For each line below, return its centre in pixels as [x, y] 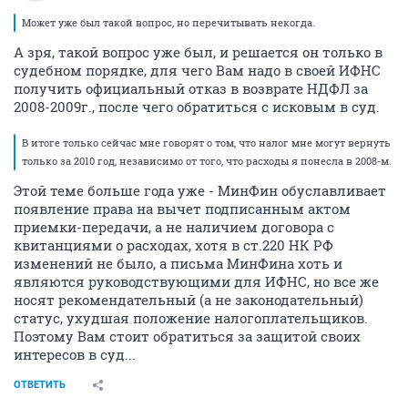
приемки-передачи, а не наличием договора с [174, 226]
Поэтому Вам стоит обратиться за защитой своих [187, 336]
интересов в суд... [75, 354]
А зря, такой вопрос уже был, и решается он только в [198, 51]
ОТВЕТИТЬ [40, 384]
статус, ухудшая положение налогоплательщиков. [191, 317]
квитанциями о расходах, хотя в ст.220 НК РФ [173, 245]
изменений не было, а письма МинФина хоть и [178, 263]
